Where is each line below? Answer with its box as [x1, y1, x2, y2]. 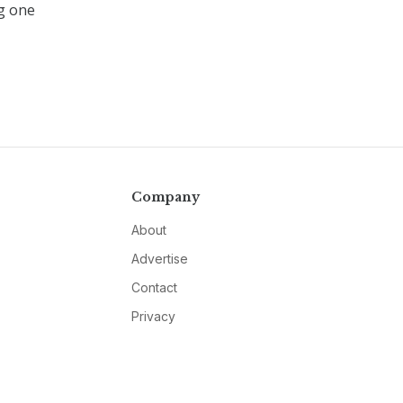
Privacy [130, 308, 175, 324]
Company [130, 188, 200, 205]
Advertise [130, 250, 188, 266]
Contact [130, 279, 177, 295]
